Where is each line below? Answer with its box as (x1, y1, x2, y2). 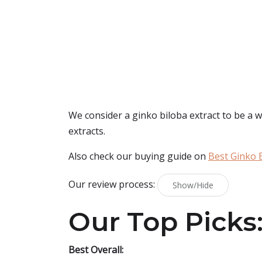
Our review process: (68, 177, 157, 191)
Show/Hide (173, 180, 213, 191)
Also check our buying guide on (68, 150, 208, 163)
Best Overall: (68, 243, 123, 256)
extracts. (68, 125, 105, 137)
